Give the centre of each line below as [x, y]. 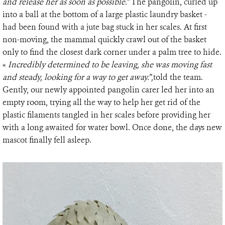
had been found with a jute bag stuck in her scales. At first [105, 27]
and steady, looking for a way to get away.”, [78, 77]
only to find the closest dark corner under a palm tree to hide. [112, 52]
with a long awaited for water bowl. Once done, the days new [112, 127]
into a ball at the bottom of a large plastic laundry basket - [105, 14]
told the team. [178, 77]
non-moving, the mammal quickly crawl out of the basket [104, 39]
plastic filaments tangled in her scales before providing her [106, 115]
